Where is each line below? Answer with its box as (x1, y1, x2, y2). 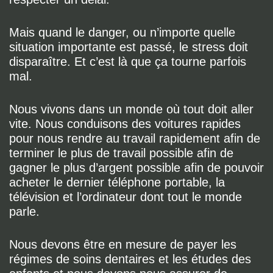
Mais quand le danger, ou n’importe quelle (9, 26, 235, 39)
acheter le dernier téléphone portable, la (9, 175, 225, 189)
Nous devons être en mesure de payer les (9, 238, 236, 251)
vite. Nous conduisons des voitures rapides (9, 117, 241, 130)
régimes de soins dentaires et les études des (9, 252, 251, 266)
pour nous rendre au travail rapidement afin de (9, 132, 260, 145)
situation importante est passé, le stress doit (9, 40, 248, 54)
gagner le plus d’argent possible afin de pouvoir (9, 161, 264, 174)
